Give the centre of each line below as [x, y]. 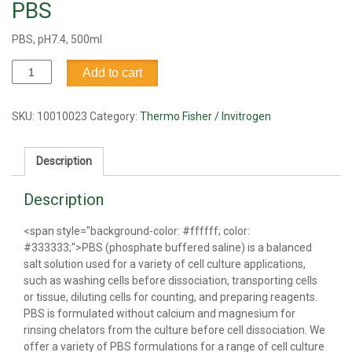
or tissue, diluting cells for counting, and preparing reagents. [170, 297]
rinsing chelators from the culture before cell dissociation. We [174, 330]
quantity [31, 84]
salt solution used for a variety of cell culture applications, [165, 264]
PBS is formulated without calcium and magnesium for [159, 314]
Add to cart [112, 73]
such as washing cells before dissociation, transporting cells [170, 281]
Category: [115, 117]
